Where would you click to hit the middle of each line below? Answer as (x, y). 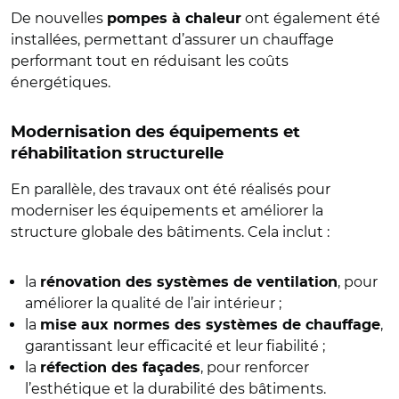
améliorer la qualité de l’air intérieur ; (153, 303)
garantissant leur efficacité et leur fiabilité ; (175, 346)
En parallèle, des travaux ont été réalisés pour (171, 189)
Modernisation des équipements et (155, 132)
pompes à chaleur (174, 18)
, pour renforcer (255, 367)
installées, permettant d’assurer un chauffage (172, 39)
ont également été (311, 18)
